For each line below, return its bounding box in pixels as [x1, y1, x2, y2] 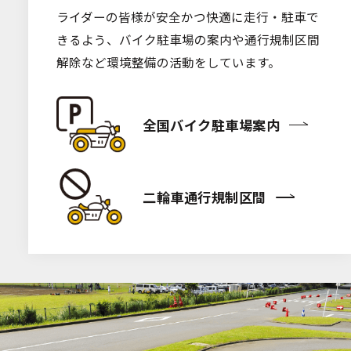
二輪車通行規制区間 [143, 186, 266, 207]
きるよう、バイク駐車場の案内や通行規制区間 [56, 31, 320, 49]
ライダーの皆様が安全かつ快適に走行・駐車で [56, 8, 319, 26]
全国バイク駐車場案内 [143, 114, 280, 135]
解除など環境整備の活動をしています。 [56, 53, 280, 71]
